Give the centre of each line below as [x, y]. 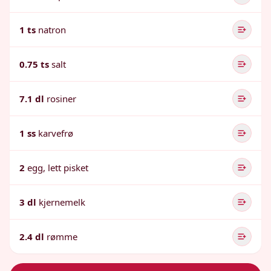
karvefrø [56, 133]
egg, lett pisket [58, 168]
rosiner [61, 99]
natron [52, 30]
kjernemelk [62, 202]
